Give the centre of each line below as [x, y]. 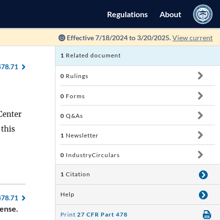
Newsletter [82, 135]
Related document [93, 55]
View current [192, 38]
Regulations [127, 14]
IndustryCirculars [92, 155]
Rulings [76, 76]
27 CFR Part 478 [102, 214]
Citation [78, 174]
